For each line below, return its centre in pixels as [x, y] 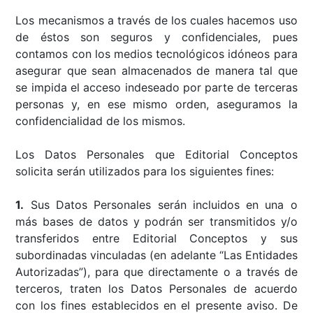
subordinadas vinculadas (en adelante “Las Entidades [156, 255]
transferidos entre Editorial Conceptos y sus [156, 238]
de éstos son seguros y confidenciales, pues [156, 37]
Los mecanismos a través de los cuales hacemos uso [156, 20]
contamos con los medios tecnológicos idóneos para [156, 53]
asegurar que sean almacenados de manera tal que [156, 70]
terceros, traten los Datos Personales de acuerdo [156, 288]
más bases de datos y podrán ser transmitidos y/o [156, 221]
